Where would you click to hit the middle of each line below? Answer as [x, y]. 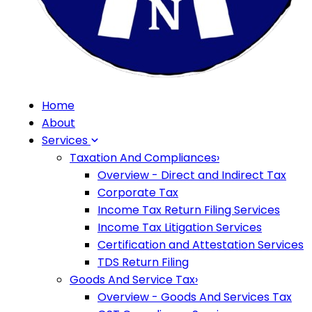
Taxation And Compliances [143, 158]
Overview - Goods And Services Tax [195, 297]
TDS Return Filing [143, 262]
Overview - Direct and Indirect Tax [192, 175]
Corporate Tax [138, 193]
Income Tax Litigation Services [180, 227]
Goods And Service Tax [132, 280]
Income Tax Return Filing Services [189, 210]
